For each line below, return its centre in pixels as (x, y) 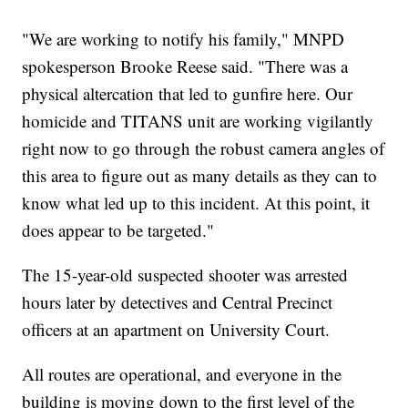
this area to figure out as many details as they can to (200, 175)
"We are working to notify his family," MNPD (184, 38)
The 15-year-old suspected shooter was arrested (185, 274)
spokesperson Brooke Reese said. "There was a (185, 66)
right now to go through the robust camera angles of (204, 148)
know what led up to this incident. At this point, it (196, 202)
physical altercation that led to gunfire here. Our (188, 93)
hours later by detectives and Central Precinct (178, 301)
